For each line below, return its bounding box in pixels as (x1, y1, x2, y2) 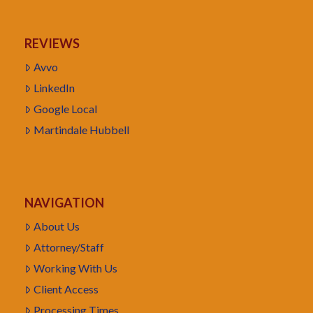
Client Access (33, 282, 99, 296)
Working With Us (33, 261, 117, 275)
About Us (33, 219, 80, 233)
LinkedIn (33, 81, 75, 95)
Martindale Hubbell (33, 123, 129, 137)
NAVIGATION (24, 195, 104, 211)
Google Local (33, 102, 97, 116)
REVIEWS (24, 36, 80, 52)
